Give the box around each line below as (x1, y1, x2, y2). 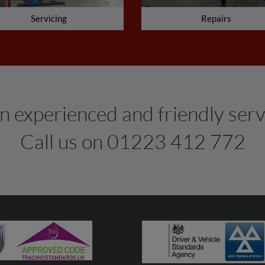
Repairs (201, 13, 231, 24)
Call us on (20, 128, 107, 154)
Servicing (31, 13, 67, 24)
